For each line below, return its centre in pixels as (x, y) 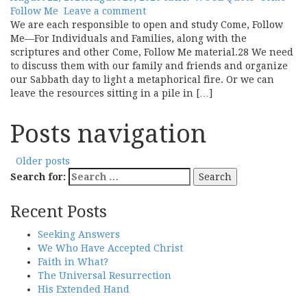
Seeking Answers (79, 234)
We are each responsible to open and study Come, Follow (147, 25)
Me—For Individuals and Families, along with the (128, 38)
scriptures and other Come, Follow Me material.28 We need (152, 52)
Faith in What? (73, 262)
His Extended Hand (84, 289)
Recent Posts (59, 212)
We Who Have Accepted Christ (110, 248)
